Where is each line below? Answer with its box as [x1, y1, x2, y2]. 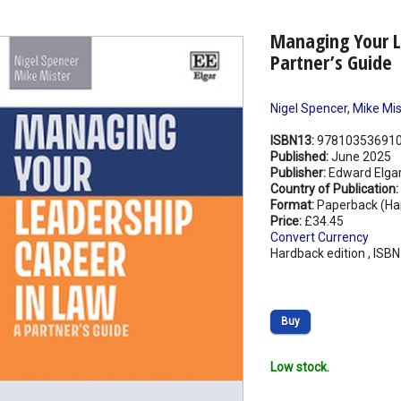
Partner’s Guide [269, 48, 392, 76]
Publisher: [269, 166, 328, 181]
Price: [269, 214, 304, 229]
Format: [269, 198, 317, 213]
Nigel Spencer [269, 101, 347, 116]
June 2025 [330, 149, 391, 165]
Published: [269, 149, 331, 165]
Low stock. [269, 360, 329, 375]
